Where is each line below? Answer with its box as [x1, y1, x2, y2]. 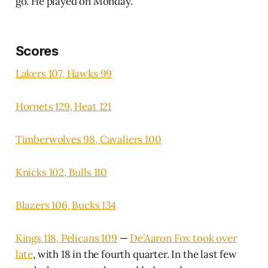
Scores [15, 42, 59, 59]
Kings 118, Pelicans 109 [15, 231, 117, 245]
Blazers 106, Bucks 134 [15, 198, 116, 212]
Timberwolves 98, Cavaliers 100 [15, 132, 162, 146]
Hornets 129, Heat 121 [15, 99, 112, 113]
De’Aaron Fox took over [130, 231, 237, 245]
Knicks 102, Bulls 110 [15, 165, 108, 179]
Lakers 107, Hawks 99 [15, 66, 112, 80]
